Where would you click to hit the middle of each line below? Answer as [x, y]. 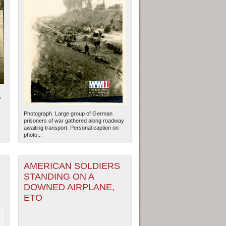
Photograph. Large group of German [68, 114]
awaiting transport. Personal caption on [71, 128]
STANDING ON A [59, 177]
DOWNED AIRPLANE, [69, 187]
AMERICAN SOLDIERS [72, 166]
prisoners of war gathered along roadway [74, 121]
